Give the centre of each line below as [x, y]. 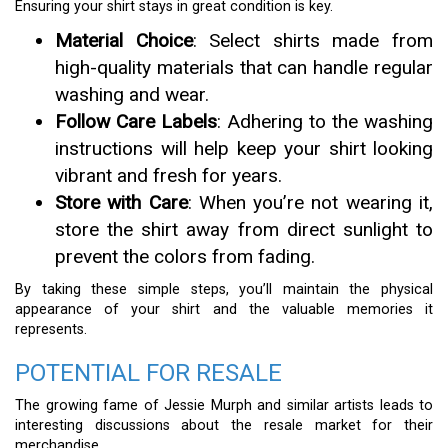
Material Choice [124, 40]
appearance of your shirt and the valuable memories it [224, 309]
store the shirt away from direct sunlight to [244, 229]
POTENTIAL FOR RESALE [148, 373]
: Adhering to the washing [325, 121]
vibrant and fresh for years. [168, 175]
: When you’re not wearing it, [310, 202]
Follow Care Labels [136, 121]
